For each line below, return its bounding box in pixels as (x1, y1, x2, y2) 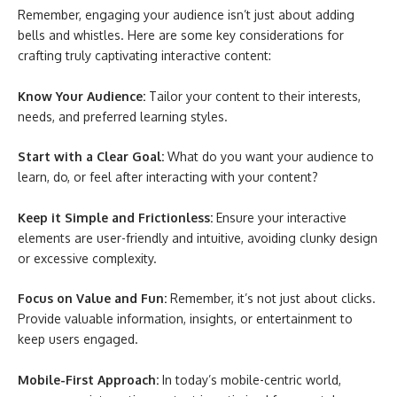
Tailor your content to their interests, (145, 88, 361, 104)
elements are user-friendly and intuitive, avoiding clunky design (18, 230, 378, 245)
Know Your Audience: (18, 88, 145, 104)
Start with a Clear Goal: (18, 149, 164, 164)
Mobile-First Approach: (18, 371, 159, 387)
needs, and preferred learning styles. (18, 108, 228, 124)
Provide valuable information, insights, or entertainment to (18, 311, 353, 326)
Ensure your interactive (213, 209, 346, 225)
